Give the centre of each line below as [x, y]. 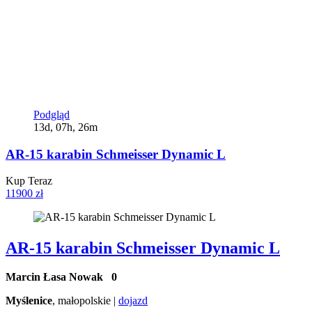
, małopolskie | [85, 301]
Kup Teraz [29, 181]
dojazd [133, 301]
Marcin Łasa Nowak [58, 277]
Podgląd [52, 114]
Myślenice [29, 301]
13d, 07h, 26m [65, 127]
